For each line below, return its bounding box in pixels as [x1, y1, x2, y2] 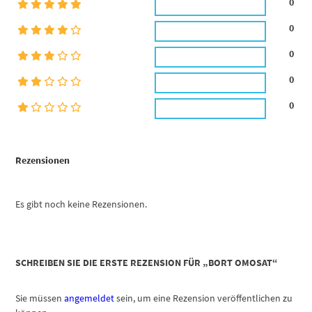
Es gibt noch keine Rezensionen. [15, 197, 148, 210]
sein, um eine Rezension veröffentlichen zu [114, 291, 293, 304]
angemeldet [64, 291, 115, 304]
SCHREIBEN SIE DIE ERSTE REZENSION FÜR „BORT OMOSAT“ [15, 256, 279, 269]
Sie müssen [15, 291, 65, 304]
